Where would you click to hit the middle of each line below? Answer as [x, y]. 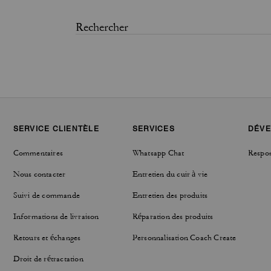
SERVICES [153, 129]
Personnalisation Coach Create [184, 238]
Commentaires [38, 153]
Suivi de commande [47, 195]
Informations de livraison [56, 217]
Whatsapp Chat [158, 153]
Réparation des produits [173, 217]
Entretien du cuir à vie [170, 174]
